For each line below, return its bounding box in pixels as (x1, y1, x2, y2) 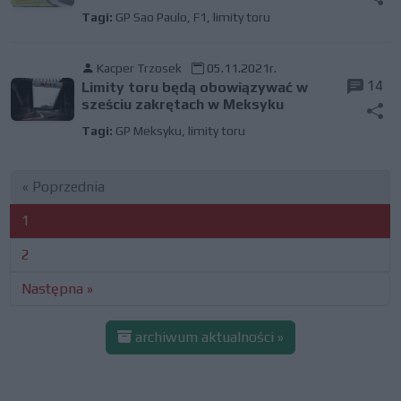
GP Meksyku (115, 124, 182, 138)
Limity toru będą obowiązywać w (81, 79, 308, 96)
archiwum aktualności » (132, 328, 284, 346)
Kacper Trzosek (96, 61, 182, 75)
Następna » (21, 280, 93, 297)
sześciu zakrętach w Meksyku (81, 96, 284, 113)
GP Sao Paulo (115, 10, 187, 24)
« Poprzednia (22, 178, 105, 195)
